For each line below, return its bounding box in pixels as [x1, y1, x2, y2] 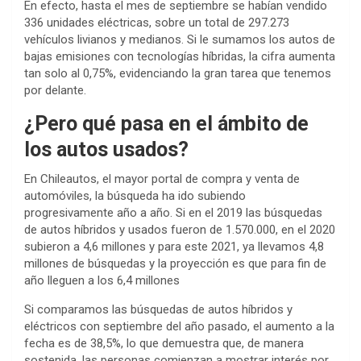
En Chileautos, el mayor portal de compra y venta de [24, 171, 300, 186]
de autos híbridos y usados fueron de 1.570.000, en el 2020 [24, 222, 335, 237]
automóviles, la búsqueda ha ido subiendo [24, 188, 246, 203]
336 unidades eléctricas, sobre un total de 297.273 [24, 15, 289, 30]
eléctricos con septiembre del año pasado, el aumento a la [24, 318, 334, 334]
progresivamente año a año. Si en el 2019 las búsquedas [24, 205, 322, 220]
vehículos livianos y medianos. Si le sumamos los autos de [24, 31, 335, 47]
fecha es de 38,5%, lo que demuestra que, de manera [24, 335, 304, 351]
